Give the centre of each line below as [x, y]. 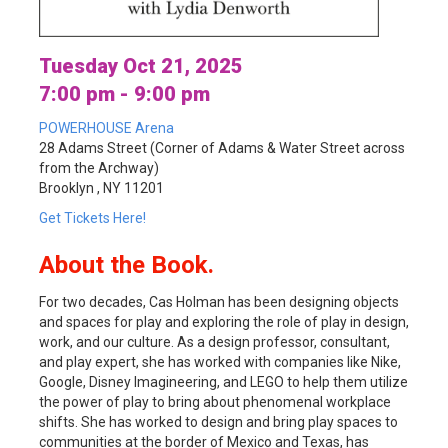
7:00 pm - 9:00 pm [124, 93]
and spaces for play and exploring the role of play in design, [224, 321]
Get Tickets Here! [92, 217]
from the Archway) [99, 167]
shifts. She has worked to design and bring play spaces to [218, 421]
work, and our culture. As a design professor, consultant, [214, 341]
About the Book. [126, 264]
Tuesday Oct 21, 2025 [141, 65]
